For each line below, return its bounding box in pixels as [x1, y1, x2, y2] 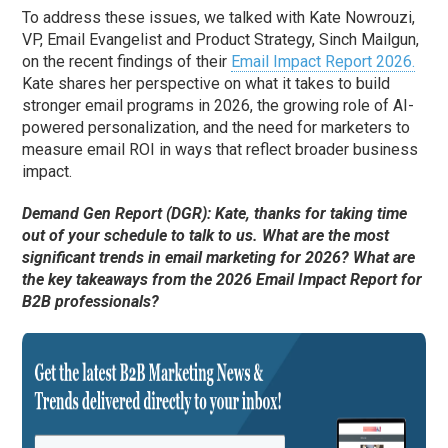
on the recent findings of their [22, 52, 232, 72]
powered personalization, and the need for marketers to [22, 118, 411, 138]
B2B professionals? [22, 292, 160, 312]
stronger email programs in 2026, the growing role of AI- [22, 96, 415, 116]
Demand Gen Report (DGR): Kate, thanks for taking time [22, 204, 408, 224]
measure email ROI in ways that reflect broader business [22, 140, 419, 160]
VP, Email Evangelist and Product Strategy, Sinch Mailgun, [22, 30, 420, 50]
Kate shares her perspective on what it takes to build [22, 74, 391, 94]
